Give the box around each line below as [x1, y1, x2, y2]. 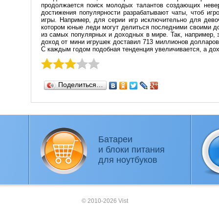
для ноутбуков [98, 155, 157, 165]
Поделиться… [58, 81, 103, 88]
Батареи [98, 134, 132, 144]
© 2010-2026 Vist [81, 197, 128, 204]
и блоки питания [98, 145, 165, 154]
